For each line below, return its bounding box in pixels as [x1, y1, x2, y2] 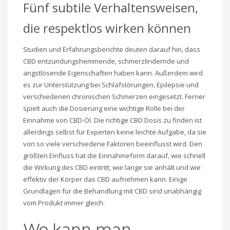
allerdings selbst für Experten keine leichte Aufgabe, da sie [23, 127, 206, 137]
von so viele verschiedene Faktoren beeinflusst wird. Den [23, 139, 202, 149]
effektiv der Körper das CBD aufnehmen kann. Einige [23, 175, 187, 184]
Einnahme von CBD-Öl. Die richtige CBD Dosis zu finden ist [23, 116, 202, 125]
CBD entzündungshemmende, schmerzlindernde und [23, 56, 189, 66]
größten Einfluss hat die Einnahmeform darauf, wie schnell [23, 151, 205, 161]
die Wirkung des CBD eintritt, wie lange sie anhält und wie [23, 163, 201, 172]
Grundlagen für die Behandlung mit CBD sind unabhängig [23, 186, 201, 196]
